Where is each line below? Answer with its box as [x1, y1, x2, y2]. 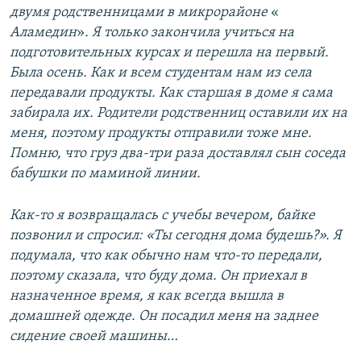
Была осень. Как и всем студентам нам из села [10, 65, 312, 81]
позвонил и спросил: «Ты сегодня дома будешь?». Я [10, 228, 342, 244]
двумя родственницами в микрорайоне [10, 5, 271, 21]
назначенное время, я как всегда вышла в [10, 288, 284, 305]
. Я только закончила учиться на [85, 25, 294, 41]
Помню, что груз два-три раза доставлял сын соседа [10, 146, 346, 162]
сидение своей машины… [10, 329, 178, 345]
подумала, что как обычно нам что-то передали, [10, 248, 322, 264]
